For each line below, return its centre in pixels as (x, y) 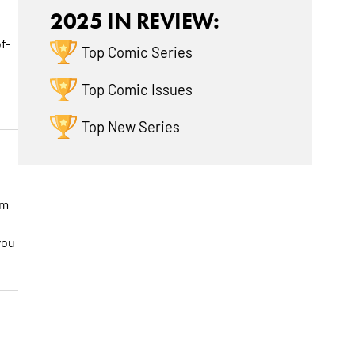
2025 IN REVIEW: (135, 21)
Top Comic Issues (137, 89)
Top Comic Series (137, 52)
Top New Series (131, 126)
